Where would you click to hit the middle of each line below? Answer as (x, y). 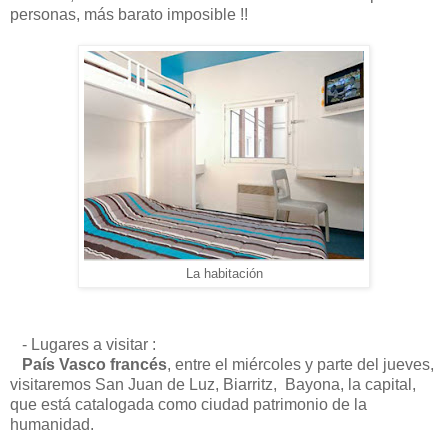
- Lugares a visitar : (83, 345)
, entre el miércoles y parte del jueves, (300, 365)
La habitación (224, 273)
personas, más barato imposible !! (129, 14)
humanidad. (52, 425)
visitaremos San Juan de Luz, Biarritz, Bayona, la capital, (213, 385)
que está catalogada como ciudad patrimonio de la (188, 405)
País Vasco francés (94, 365)
